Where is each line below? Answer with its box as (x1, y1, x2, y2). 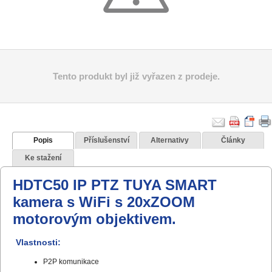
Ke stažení (25, 153, 61, 162)
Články (221, 135, 246, 144)
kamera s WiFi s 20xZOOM (13, 193, 195, 210)
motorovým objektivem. (13, 210, 176, 227)
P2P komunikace (43, 257, 99, 266)
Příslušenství (83, 135, 129, 144)
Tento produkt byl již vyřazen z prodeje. (52, 71, 220, 81)
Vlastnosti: (16, 237, 61, 247)
